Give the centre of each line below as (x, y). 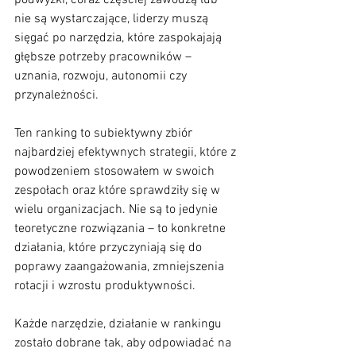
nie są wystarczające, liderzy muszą (113, 19)
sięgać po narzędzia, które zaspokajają (120, 39)
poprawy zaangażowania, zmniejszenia (121, 267)
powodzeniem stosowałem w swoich (116, 172)
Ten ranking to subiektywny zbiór (105, 134)
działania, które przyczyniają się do (110, 248)
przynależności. (56, 96)
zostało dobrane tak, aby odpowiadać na (124, 344)
